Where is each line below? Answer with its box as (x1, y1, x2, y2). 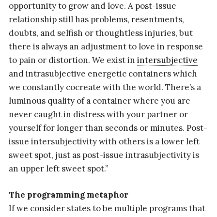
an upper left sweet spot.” (8, 163, 108, 174)
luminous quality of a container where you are (8, 95, 190, 107)
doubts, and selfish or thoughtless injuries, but (8, 28, 193, 39)
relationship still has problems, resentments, (8, 14, 184, 25)
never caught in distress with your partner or (8, 109, 188, 120)
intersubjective (137, 55, 198, 66)
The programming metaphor (8, 189, 128, 200)
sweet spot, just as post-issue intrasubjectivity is (8, 150, 199, 161)
